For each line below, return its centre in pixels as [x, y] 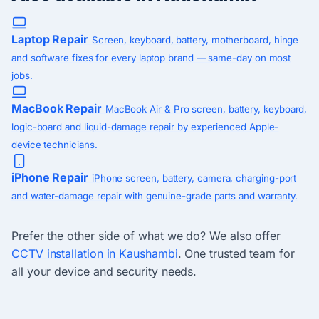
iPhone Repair [50, 178]
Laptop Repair [50, 40]
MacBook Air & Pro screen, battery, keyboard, [206, 109]
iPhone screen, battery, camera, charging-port [194, 178]
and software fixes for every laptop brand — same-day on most [151, 58]
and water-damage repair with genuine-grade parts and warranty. [155, 196]
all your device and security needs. [104, 272]
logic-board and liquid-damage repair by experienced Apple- [145, 127]
